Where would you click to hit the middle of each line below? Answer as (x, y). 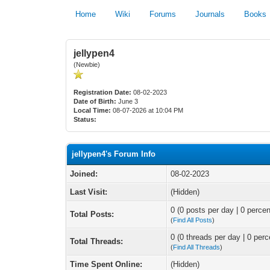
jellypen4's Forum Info (114, 154)
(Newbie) (87, 64)
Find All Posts (193, 220)
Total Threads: (97, 241)
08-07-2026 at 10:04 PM (147, 110)
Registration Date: (103, 92)
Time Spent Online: (106, 264)
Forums (163, 14)
